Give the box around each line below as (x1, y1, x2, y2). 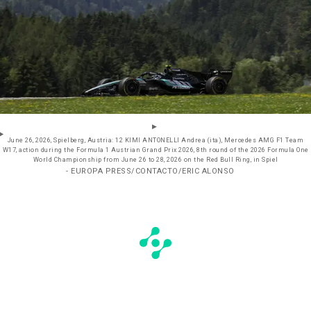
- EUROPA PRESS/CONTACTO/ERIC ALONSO (66, 165, 235, 178)
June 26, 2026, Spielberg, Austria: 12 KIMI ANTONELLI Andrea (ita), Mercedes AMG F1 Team (7, 136, 304, 146)
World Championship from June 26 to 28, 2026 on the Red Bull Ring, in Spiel (33, 155, 278, 165)
